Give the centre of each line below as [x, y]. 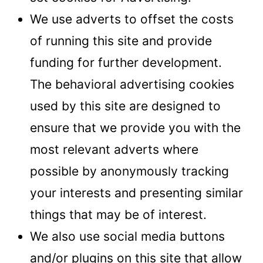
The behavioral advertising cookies [132, 84]
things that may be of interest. [118, 214]
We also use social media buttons [127, 236]
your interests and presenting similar [136, 193]
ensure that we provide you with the [135, 127]
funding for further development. [126, 62]
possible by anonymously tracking [129, 171]
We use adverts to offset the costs [132, 19]
